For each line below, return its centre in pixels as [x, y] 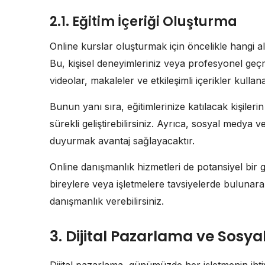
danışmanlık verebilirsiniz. [107, 201]
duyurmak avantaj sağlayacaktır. [122, 141]
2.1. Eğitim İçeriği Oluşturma [143, 22]
